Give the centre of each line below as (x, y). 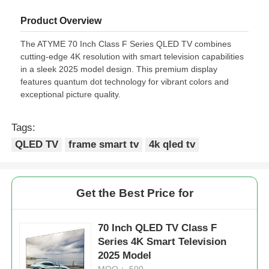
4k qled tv (172, 144)
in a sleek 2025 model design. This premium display (119, 69)
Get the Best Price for (134, 193)
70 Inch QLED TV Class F (158, 228)
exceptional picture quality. (71, 94)
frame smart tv (104, 144)
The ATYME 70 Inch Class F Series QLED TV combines (126, 44)
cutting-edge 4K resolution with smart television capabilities (132, 56)
